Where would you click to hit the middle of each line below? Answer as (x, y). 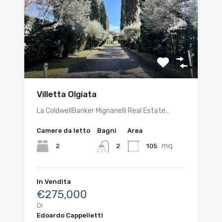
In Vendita (54, 181)
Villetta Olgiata (67, 94)
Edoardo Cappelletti (70, 215)
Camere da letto (63, 131)
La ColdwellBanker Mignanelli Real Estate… (103, 111)
